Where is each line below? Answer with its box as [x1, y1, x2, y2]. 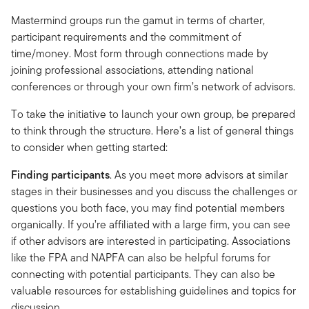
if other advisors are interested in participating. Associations [11, 232, 290, 249]
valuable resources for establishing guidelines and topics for [11, 282, 296, 299]
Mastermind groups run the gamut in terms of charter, [11, 12, 265, 28]
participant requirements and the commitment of [11, 28, 241, 45]
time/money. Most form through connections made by [11, 45, 268, 61]
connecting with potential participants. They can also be [11, 266, 275, 282]
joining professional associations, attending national [11, 61, 254, 78]
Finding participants [11, 166, 110, 183]
